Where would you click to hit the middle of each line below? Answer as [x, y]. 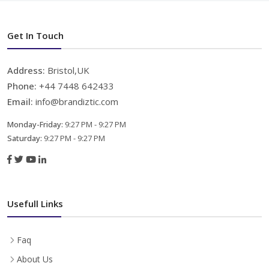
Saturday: [26, 138]
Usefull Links [35, 203]
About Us [35, 259]
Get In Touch [35, 35]
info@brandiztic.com [77, 101]
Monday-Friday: [36, 124]
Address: [27, 70]
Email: [21, 101]
